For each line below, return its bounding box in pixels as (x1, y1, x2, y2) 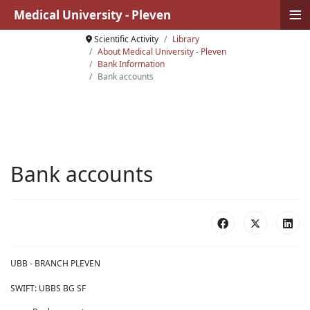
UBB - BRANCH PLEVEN (10, 257, 100, 269)
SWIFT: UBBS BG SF (10, 282, 86, 294)
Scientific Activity (93, 33, 158, 45)
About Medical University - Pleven (97, 46, 226, 57)
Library (172, 33, 199, 45)
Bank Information (97, 58, 165, 70)
